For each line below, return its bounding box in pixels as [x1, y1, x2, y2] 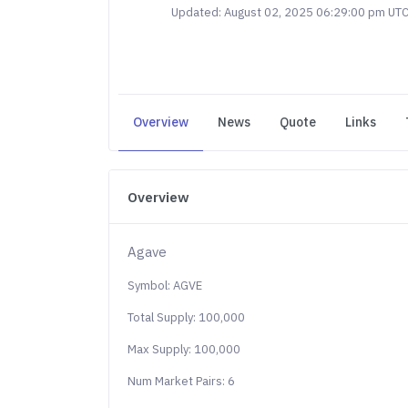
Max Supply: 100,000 [127, 342, 241, 357]
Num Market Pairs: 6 [127, 373, 236, 389]
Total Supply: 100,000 [127, 310, 246, 325]
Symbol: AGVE [127, 278, 203, 293]
